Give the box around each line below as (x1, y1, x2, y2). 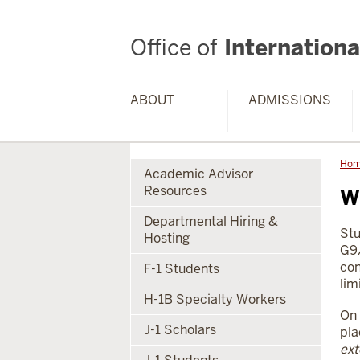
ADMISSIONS (248, 92, 332, 108)
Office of (130, 33, 218, 62)
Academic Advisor (143, 166, 253, 182)
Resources (143, 182, 207, 199)
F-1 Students (143, 260, 219, 277)
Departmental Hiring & (143, 213, 278, 230)
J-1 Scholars (143, 321, 216, 338)
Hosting (143, 230, 190, 247)
